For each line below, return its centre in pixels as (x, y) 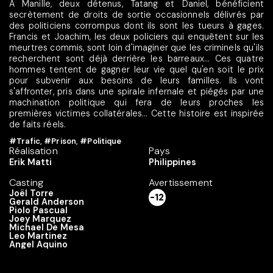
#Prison (60, 141)
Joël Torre (31, 193)
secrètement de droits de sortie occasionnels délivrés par (136, 14)
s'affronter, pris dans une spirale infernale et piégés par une (136, 91)
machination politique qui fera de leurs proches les (136, 102)
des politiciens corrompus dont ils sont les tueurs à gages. (136, 25)
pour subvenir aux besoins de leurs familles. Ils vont (136, 80)
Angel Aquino (38, 245)
